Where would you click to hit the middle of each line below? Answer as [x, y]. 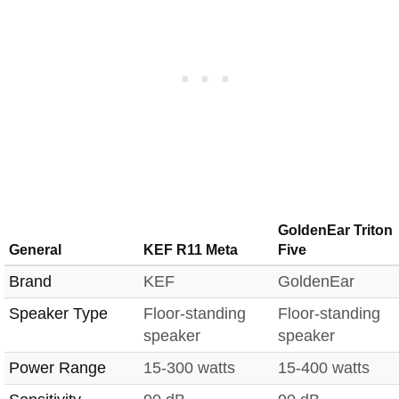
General [35, 250]
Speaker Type [58, 314]
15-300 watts [189, 368]
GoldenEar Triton [335, 231]
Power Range [57, 368]
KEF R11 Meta [191, 250]
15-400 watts [324, 368]
